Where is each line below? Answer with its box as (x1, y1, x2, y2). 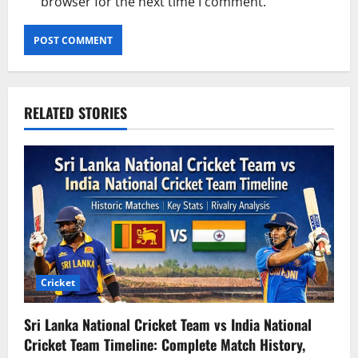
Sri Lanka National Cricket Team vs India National (24, 313, 312, 335)
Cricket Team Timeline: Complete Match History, (24, 333, 305, 355)
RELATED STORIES (24, 102, 127, 123)
